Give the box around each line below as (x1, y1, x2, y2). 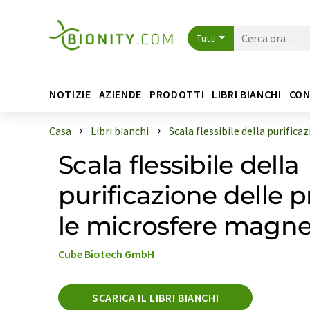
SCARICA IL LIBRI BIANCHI (92, 291, 219, 304)
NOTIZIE (49, 86, 91, 101)
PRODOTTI (149, 86, 205, 101)
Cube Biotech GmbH (58, 247, 154, 261)
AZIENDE (98, 86, 142, 101)
